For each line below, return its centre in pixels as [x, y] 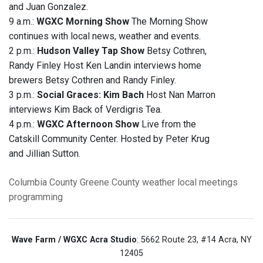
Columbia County [43, 183]
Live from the [168, 124]
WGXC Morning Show [83, 22]
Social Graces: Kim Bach [90, 95]
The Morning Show [168, 22]
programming [36, 197]
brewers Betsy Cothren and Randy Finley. [92, 80]
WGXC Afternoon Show [88, 124]
